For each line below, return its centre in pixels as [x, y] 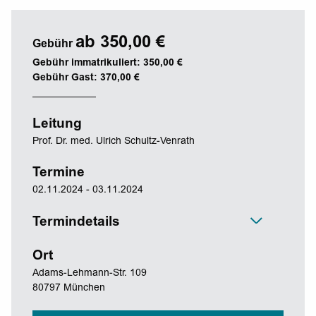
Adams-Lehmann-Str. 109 [90, 273]
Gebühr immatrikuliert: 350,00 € [108, 63]
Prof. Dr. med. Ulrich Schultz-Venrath [114, 141]
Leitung [57, 124]
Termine [59, 173]
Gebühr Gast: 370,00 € [86, 78]
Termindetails [76, 222]
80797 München [69, 288]
